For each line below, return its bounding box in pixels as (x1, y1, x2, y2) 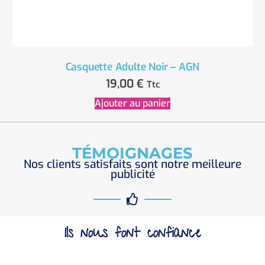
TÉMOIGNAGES (72, 144, 193, 163)
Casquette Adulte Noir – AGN (65, 59, 200, 74)
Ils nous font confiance (64, 223, 201, 247)
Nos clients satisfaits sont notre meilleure (24, 157, 241, 172)
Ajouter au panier (95, 97, 170, 110)
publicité (110, 167, 155, 182)
